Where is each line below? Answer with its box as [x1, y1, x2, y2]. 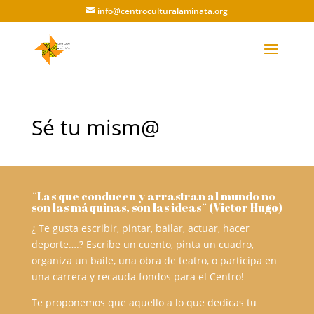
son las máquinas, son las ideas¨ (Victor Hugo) [31, 200, 282, 215]
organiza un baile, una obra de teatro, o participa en [31, 254, 277, 267]
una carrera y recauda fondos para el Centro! [31, 270, 244, 283]
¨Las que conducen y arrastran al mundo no [31, 189, 275, 204]
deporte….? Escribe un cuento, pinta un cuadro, [31, 238, 254, 251]
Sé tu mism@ [31, 113, 160, 142]
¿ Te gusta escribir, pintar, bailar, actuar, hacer [31, 221, 250, 235]
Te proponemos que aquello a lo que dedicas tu [31, 296, 257, 309]
